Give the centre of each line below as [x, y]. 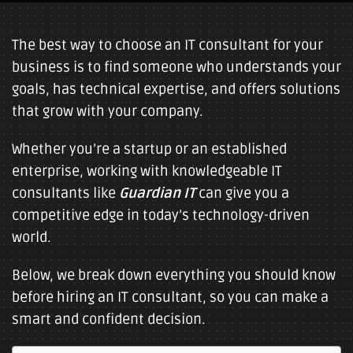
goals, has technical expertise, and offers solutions [176, 89]
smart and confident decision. [110, 319]
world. [32, 237]
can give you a [242, 193]
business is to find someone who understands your [176, 67]
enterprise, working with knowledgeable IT [147, 171]
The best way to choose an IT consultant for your [167, 45]
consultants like [65, 193]
